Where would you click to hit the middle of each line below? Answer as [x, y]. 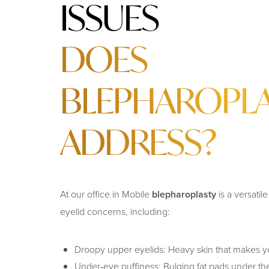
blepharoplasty [184, 194]
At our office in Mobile [106, 194]
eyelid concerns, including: [115, 211]
